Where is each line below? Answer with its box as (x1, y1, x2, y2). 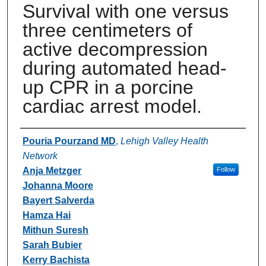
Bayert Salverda (22, 195, 94, 205)
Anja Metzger (22, 165, 81, 176)
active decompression (22, 38, 208, 60)
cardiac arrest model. (22, 95, 202, 117)
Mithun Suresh (22, 224, 88, 235)
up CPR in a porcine (22, 76, 194, 98)
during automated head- (22, 57, 227, 79)
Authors (20, 131, 69, 148)
